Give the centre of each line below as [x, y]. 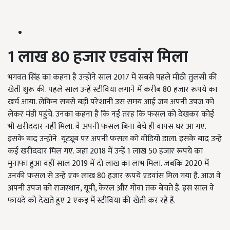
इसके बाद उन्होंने [33, 139]
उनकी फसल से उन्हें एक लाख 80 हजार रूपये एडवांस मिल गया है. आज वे [114, 176]
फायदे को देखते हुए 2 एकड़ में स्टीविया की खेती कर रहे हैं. [92, 201]
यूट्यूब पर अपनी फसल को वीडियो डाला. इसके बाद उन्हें [141, 139]
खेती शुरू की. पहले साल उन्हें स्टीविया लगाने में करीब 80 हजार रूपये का [112, 90]
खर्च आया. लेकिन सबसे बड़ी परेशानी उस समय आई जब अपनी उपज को [111, 102]
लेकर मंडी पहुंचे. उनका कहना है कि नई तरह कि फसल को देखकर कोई [111, 114]
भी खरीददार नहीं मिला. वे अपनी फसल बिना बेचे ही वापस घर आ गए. [107, 127]
